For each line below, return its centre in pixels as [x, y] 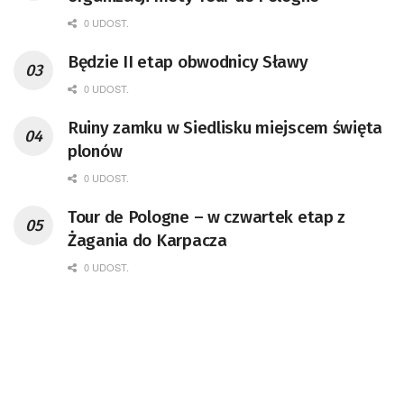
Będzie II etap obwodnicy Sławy [188, 62]
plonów [95, 151]
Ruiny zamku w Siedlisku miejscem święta [225, 128]
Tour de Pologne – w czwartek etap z [207, 217]
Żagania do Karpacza [147, 241]
